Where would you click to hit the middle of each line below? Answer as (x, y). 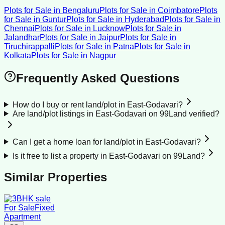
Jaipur (109, 37)
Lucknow (109, 28)
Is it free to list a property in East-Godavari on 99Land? (108, 156)
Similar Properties (55, 177)
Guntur (54, 19)
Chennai (19, 28)
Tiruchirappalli (29, 46)
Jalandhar (22, 37)
